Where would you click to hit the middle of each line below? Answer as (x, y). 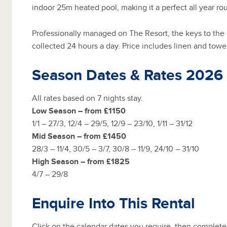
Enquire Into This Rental (113, 203)
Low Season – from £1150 (79, 111)
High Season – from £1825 (81, 162)
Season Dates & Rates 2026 (127, 75)
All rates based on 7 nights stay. (87, 98)
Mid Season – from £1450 (79, 136)
